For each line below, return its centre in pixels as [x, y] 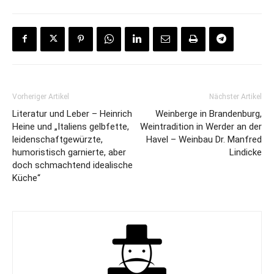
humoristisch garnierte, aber [69, 152]
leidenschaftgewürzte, [57, 139]
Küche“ [26, 178]
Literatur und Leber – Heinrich [72, 113]
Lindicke [246, 152]
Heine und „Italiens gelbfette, [71, 126]
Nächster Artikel [235, 96]
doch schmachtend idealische [72, 165]
